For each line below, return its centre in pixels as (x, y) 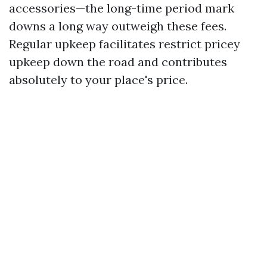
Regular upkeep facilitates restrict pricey (125, 44)
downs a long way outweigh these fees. (118, 26)
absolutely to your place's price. (98, 79)
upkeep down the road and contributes (118, 61)
